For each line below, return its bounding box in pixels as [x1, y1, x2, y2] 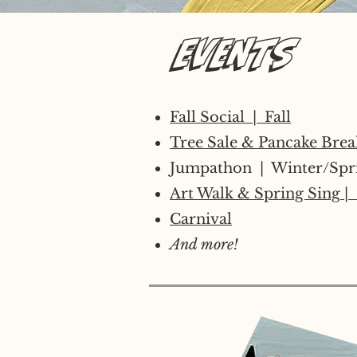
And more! [170, 236, 238, 253]
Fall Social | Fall [170, 108, 291, 126]
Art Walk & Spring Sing [170, 185, 340, 202]
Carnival [170, 210, 232, 228]
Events [178, 31, 295, 74]
